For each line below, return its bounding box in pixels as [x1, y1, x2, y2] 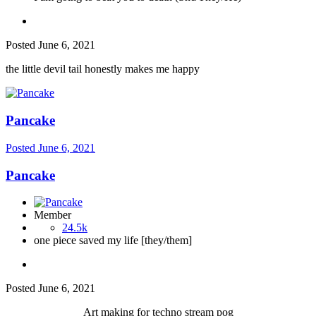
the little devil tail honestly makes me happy [6, 63, 200, 75]
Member [34, 209, 71, 221]
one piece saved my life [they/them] [34, 234, 192, 247]
